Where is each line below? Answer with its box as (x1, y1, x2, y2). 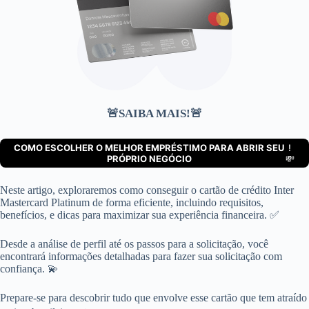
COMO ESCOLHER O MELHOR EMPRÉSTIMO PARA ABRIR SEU (14, 141, 285, 153)
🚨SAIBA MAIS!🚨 (107, 107, 202, 120)
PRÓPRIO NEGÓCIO (106, 152, 192, 164)
